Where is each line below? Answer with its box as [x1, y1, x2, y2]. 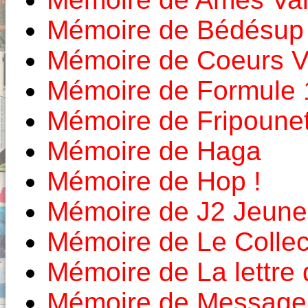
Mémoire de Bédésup [47, 15, 304, 45]
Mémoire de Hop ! [47, 166, 261, 197]
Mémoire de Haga [47, 136, 261, 166]
